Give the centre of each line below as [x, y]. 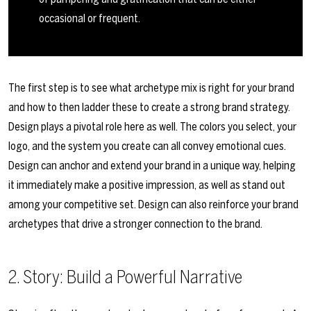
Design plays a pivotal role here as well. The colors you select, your [152, 126]
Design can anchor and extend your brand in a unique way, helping [152, 165]
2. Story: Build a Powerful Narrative [125, 277]
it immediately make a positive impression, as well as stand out [147, 185]
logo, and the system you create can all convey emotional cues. [147, 146]
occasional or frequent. [90, 18]
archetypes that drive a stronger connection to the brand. [135, 224]
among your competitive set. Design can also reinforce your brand [153, 204]
